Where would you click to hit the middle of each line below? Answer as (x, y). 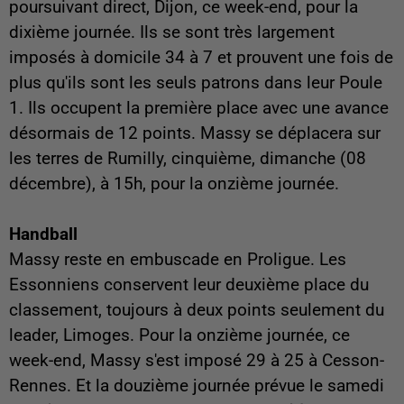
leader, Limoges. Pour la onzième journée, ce (179, 335)
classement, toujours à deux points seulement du (197, 310)
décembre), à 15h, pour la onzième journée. (174, 184)
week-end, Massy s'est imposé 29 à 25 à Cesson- (197, 360)
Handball (43, 234)
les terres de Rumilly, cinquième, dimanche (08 (188, 158)
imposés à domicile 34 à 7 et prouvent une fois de (201, 57)
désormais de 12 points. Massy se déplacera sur (195, 133)
